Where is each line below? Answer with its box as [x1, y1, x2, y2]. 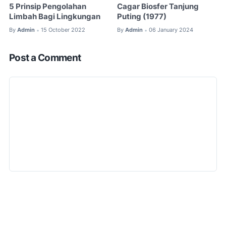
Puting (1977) [117, 12, 167, 22]
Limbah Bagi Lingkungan [9, 12, 100, 22]
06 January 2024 [149, 26, 194, 34]
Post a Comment [9, 51, 81, 64]
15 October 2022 [41, 26, 85, 34]
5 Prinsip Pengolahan [9, 2, 86, 12]
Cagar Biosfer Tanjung [117, 2, 199, 12]
